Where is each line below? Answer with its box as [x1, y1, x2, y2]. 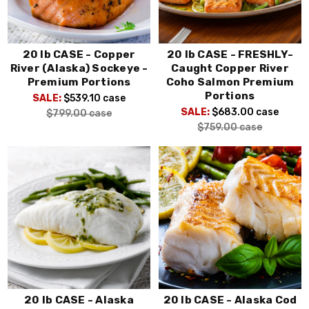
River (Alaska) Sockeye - [10, 61, 148, 74]
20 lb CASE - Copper [22, 48, 136, 61]
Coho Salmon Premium [166, 75, 295, 88]
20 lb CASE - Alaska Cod [163, 294, 297, 307]
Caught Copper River [171, 61, 289, 74]
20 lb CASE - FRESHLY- [166, 48, 294, 61]
